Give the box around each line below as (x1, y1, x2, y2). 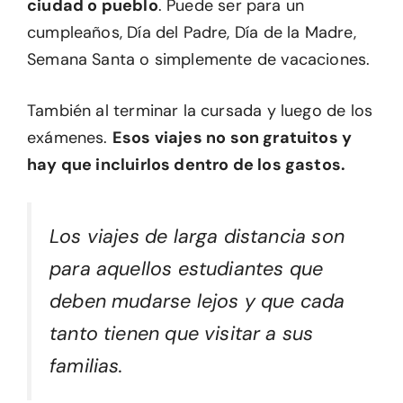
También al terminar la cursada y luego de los (27, 100, 373, 122)
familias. (49, 354, 123, 380)
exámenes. (27, 127, 112, 149)
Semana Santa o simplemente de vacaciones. (27, 49, 371, 71)
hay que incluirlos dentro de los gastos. (27, 154, 346, 176)
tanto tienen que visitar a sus (49, 321, 314, 347)
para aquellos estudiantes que (49, 256, 324, 282)
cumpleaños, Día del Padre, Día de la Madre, (27, 22, 356, 44)
